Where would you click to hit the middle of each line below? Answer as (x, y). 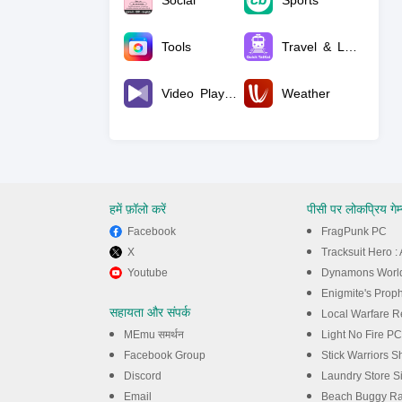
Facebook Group (165, 355)
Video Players (231, 93)
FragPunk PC (354, 232)
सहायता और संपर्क (150, 312)
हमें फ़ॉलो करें (138, 209)
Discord (143, 376)
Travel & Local (351, 47)
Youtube (148, 273)
